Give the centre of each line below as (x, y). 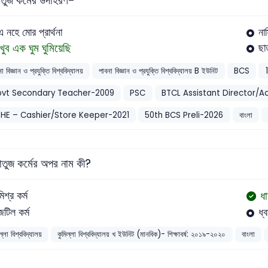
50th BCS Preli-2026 (184, 115)
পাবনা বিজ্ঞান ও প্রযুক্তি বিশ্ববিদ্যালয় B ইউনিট (159, 71)
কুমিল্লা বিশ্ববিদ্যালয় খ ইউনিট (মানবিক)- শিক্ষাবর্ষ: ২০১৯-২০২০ (142, 234)
